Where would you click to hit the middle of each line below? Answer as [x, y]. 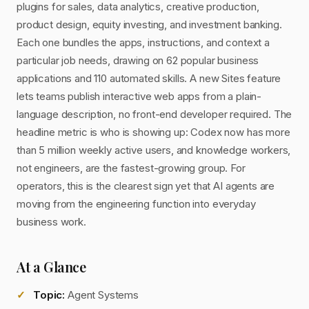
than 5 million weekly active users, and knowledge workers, [154, 150]
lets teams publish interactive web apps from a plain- [139, 96]
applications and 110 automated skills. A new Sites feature [149, 78]
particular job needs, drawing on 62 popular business [138, 60]
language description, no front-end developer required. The [154, 114]
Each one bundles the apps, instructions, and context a [143, 42]
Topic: [49, 295]
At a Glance [51, 267]
